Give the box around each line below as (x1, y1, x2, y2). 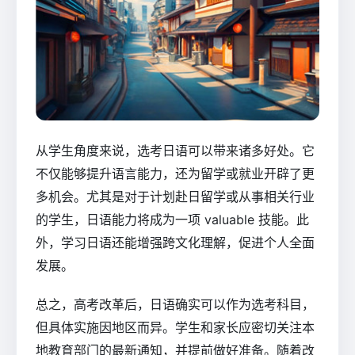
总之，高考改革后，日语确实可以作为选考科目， (36, 296, 315, 312)
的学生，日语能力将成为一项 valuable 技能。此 (36, 211, 309, 227)
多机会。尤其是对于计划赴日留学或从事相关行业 (36, 188, 315, 204)
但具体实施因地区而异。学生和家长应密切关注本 (36, 319, 315, 335)
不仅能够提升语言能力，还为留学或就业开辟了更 (36, 165, 315, 181)
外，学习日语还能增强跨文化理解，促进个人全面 (36, 234, 315, 250)
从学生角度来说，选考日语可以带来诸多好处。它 (36, 142, 315, 158)
